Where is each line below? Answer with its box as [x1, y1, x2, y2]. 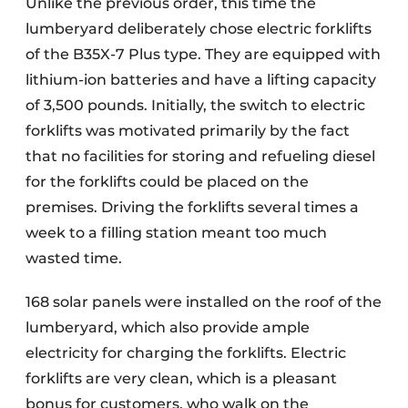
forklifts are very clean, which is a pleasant [25, 369, 337, 387]
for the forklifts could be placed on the [25, 172, 309, 190]
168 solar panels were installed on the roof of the [25, 292, 382, 311]
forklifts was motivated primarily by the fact [25, 121, 350, 139]
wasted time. [25, 249, 122, 267]
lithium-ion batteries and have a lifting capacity [25, 70, 376, 88]
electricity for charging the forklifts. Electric [25, 343, 346, 362]
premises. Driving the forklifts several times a [25, 198, 359, 216]
